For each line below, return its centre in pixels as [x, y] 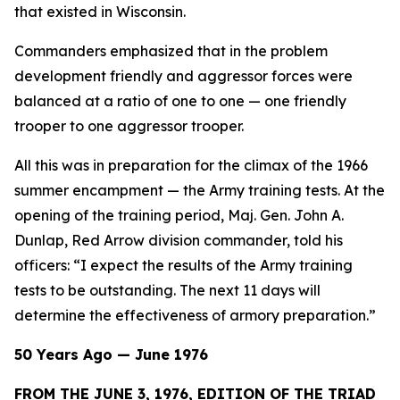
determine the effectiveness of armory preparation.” [195, 315]
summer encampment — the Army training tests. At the [200, 190]
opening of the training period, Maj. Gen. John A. [179, 215]
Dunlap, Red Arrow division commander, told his [179, 240]
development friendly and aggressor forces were [183, 76]
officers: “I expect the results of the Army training [183, 265]
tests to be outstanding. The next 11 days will [167, 290]
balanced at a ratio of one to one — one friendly [180, 101]
